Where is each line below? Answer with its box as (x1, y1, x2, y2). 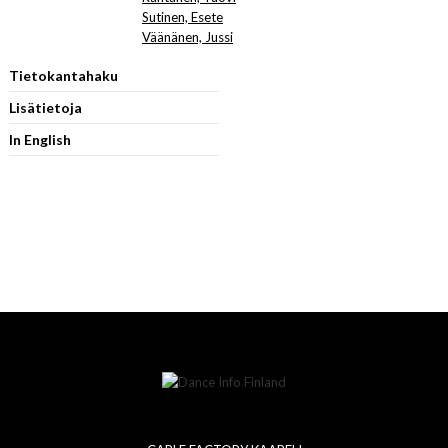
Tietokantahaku (8, 67, 118, 84)
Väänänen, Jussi (142, 29, 233, 45)
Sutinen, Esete (142, 9, 223, 25)
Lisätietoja (8, 99, 82, 116)
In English (8, 131, 71, 148)
